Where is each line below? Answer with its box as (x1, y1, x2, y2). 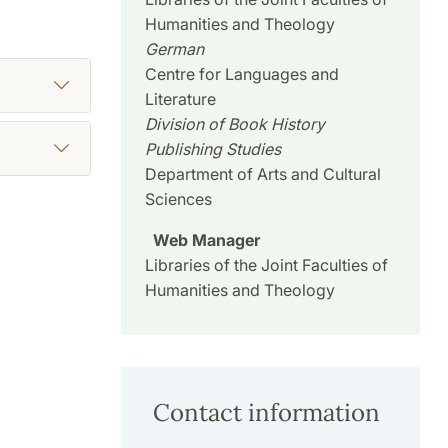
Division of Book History (144, 114, 325, 135)
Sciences (144, 189, 212, 210)
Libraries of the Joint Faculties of (144, 255, 388, 276)
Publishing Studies (144, 139, 281, 160)
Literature (144, 89, 216, 110)
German (144, 39, 204, 60)
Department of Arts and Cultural (144, 164, 381, 185)
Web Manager (152, 230, 260, 251)
